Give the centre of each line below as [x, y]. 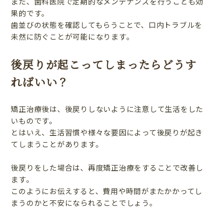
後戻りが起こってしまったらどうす [104, 64]
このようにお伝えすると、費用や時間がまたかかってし [107, 191]
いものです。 [34, 121]
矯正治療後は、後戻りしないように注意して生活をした [107, 109]
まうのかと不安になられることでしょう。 [84, 203]
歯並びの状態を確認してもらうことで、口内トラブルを [107, 24]
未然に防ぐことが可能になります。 [72, 36]
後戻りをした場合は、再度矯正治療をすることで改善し [107, 168]
